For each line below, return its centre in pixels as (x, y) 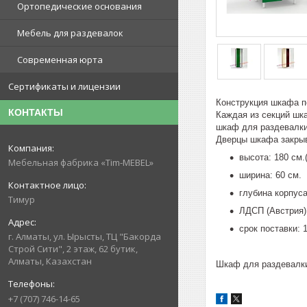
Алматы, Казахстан (50, 261)
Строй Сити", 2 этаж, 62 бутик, (73, 249)
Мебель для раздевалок (70, 33)
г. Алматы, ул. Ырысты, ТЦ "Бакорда (85, 237)
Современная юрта (60, 60)
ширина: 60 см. (270, 175)
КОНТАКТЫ (36, 113)
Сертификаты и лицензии (64, 87)
